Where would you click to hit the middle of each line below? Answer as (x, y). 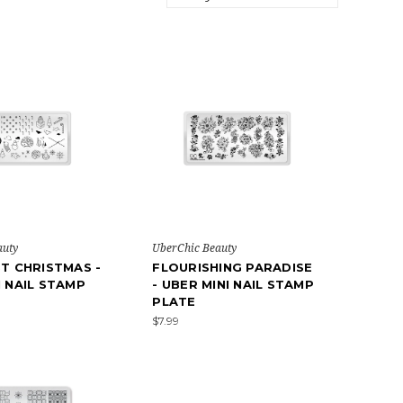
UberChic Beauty (195, 247)
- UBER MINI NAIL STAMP (233, 284)
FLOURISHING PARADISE (233, 267)
